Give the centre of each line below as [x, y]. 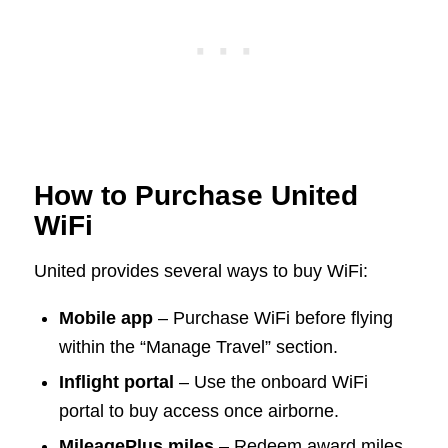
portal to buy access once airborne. [198, 411]
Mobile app [105, 318]
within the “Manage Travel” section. [198, 347]
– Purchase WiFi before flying [272, 318]
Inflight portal [116, 382]
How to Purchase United [195, 196]
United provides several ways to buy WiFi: [200, 270]
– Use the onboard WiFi [270, 382]
